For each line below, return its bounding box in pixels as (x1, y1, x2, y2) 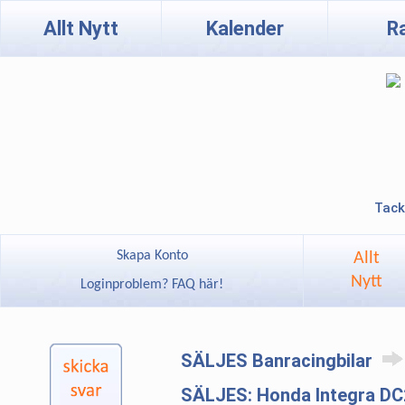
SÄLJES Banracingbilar (181, 350, 377, 372)
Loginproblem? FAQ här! (77, 278, 227, 292)
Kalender (205, 17, 284, 40)
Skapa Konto (116, 249, 188, 263)
